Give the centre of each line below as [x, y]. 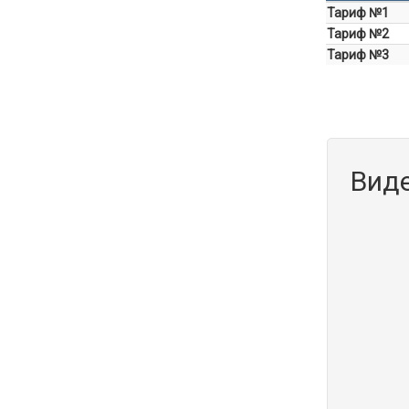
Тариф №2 [358, 34]
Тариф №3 [358, 55]
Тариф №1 [358, 13]
